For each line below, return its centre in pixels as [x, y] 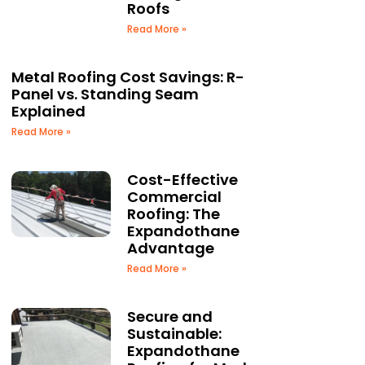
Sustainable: [175, 334]
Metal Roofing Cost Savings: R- [128, 77]
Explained [48, 111]
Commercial [175, 197]
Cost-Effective [183, 180]
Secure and [170, 317]
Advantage [171, 248]
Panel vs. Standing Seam [105, 94]
